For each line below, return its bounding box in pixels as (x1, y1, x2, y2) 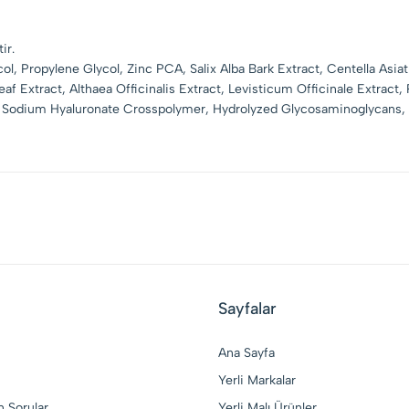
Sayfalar (218, 299, 277, 319)
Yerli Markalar (218, 372, 296, 388)
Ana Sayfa (218, 345, 275, 361)
